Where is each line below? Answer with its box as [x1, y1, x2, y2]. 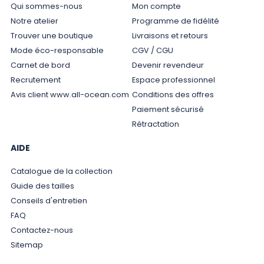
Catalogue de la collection [10, 166, 113, 177]
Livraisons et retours [131, 31, 208, 41]
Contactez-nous [10, 225, 73, 236]
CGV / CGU [131, 45, 173, 56]
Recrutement [10, 75, 61, 85]
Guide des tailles [10, 181, 74, 192]
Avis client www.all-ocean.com [10, 90, 129, 100]
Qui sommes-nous [10, 1, 82, 12]
